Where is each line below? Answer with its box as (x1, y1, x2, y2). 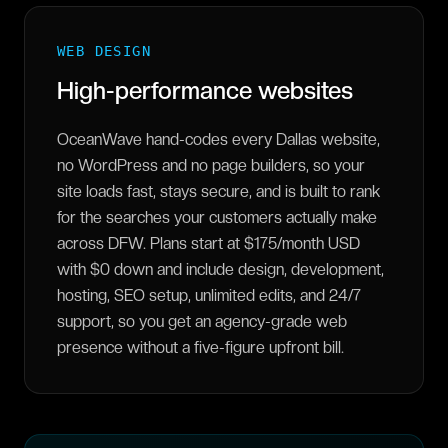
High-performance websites (57, 76, 353, 105)
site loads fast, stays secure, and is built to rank (57, 182, 380, 201)
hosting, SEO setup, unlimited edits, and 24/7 (57, 286, 361, 305)
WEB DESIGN (57, 43, 151, 59)
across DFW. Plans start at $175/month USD (57, 234, 360, 253)
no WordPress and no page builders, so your (57, 156, 365, 175)
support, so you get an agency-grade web (57, 312, 347, 331)
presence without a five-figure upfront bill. (57, 338, 344, 357)
